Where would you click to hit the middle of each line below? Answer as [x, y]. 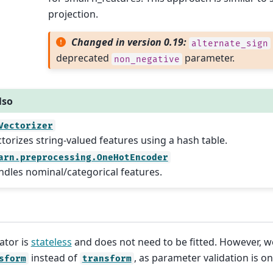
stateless [51, 242]
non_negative [147, 59]
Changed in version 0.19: [130, 42]
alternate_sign [230, 43]
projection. [73, 14]
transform [107, 258]
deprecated [83, 58]
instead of [54, 257]
